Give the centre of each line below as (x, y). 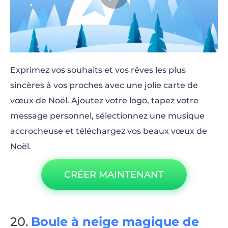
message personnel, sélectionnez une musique (107, 116)
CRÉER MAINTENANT (114, 174)
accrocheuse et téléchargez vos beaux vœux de (109, 131)
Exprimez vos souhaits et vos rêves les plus (98, 70)
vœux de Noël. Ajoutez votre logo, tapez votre (104, 100)
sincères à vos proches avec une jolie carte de (104, 85)
